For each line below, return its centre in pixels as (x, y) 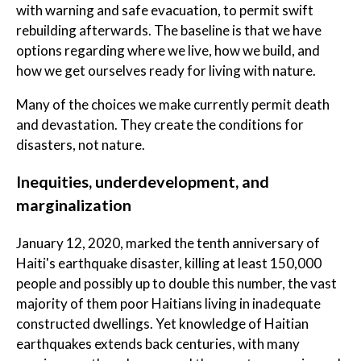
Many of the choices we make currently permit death (173, 104)
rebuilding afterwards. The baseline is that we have (169, 30)
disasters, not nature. (81, 144)
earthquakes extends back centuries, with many (158, 344)
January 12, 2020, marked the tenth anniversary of (168, 243)
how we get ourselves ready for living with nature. (166, 70)
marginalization (74, 205)
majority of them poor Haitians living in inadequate (168, 304)
